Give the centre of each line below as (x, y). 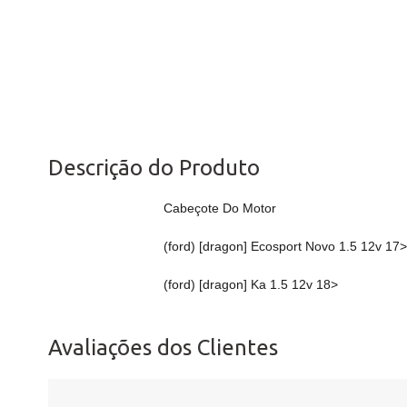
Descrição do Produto (154, 168)
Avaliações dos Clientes (163, 348)
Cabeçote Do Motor (220, 208)
